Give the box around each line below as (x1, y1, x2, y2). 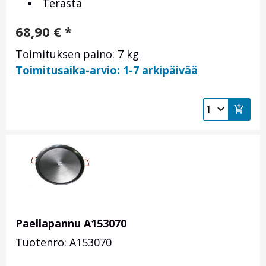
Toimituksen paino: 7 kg (15, 47, 139, 62)
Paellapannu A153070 (15, 216, 126, 231)
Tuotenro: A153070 (15, 235, 112, 250)
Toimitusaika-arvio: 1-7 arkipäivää (15, 63, 198, 78)
